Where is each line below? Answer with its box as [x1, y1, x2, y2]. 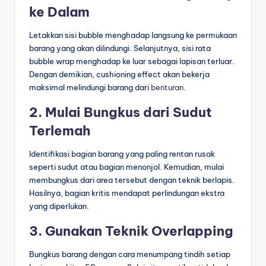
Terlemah [29, 122, 90, 140]
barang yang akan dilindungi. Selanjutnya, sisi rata [29, 43, 211, 53]
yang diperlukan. [29, 201, 89, 211]
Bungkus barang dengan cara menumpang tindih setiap [29, 249, 230, 259]
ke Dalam [29, 4, 90, 21]
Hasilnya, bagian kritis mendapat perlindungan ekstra [29, 188, 224, 198]
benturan [151, 83, 183, 93]
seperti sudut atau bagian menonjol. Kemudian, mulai [29, 162, 224, 172]
